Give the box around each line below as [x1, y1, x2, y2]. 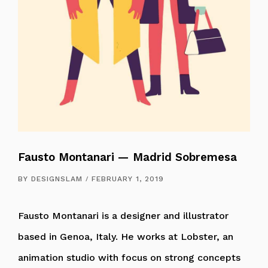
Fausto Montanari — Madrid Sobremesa [18, 150, 237, 164]
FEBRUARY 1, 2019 [92, 174, 164, 183]
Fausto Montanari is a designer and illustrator [18, 209, 229, 221]
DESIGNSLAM [31, 174, 83, 183]
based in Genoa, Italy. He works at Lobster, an [18, 230, 233, 242]
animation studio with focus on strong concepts [18, 251, 240, 263]
